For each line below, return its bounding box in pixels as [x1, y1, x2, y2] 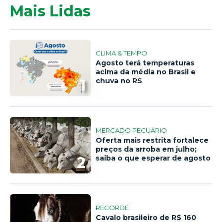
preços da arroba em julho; [96, 145, 197, 154]
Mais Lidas [10, 1, 91, 20]
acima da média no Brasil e [96, 67, 196, 77]
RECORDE [96, 204, 129, 212]
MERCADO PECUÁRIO [96, 126, 167, 135]
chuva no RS [96, 76, 143, 86]
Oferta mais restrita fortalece [96, 136, 209, 145]
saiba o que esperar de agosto [96, 154, 211, 163]
